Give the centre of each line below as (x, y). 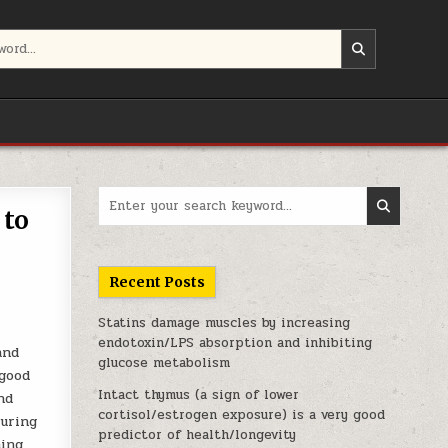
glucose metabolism (164, 363)
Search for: (132, 195)
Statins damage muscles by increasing (224, 323)
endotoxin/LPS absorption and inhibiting (235, 343)
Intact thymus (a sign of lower (199, 395)
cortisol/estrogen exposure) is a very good (242, 415)
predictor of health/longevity (197, 435)
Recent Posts (157, 282)
